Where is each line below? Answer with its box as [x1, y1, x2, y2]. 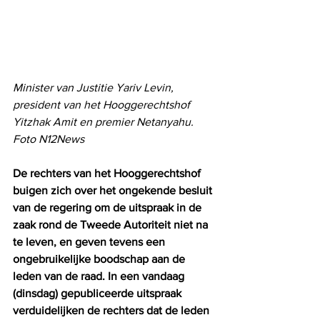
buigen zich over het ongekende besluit [13, 184, 215, 196]
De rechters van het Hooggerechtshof [13, 166, 204, 179]
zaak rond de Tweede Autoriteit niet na [13, 218, 211, 231]
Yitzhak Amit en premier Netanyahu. [13, 115, 196, 128]
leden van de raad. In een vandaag [13, 269, 187, 282]
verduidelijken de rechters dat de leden [13, 304, 212, 316]
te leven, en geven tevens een [13, 235, 168, 248]
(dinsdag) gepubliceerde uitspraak [13, 286, 184, 299]
